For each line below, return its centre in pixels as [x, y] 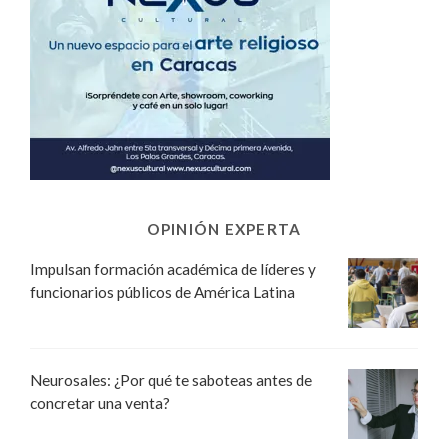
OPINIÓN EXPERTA [224, 228]
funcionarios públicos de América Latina [162, 291]
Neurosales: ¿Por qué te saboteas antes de [171, 379]
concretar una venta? [100, 402]
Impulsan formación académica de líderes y [173, 268]
